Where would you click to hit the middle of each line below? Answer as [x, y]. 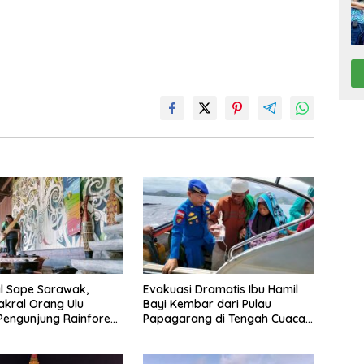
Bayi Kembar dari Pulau [207, 303]
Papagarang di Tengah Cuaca [224, 318]
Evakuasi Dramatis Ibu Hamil [220, 289]
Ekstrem [165, 333]
